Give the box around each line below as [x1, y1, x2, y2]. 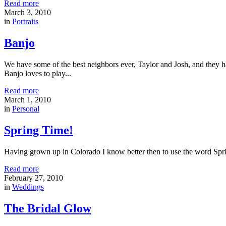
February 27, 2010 [4, 173, 63, 182]
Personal [12, 104, 39, 113]
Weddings [12, 182, 44, 191]
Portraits [12, 17, 38, 26]
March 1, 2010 [4, 95, 51, 104]
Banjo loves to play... [4, 69, 71, 78]
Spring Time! [4, 123, 73, 137]
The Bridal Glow [4, 201, 91, 215]
